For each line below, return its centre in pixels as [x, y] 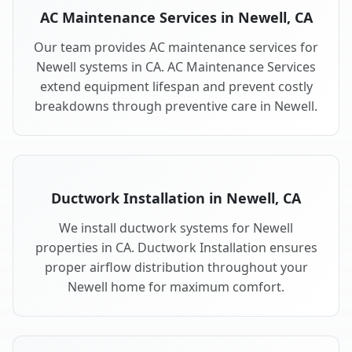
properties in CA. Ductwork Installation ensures [176, 248]
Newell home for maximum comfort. [176, 287]
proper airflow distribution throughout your [176, 268]
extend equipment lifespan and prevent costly [176, 87]
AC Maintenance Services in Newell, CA [176, 18]
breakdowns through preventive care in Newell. [176, 106]
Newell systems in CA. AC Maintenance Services [176, 67]
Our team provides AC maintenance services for [176, 48]
